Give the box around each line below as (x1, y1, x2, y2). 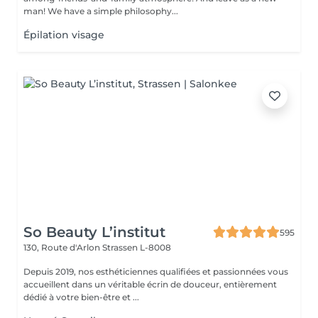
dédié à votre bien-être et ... (23, 292, 139, 302)
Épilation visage (23, 28, 104, 41)
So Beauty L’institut (23, 224, 165, 241)
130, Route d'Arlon (23, 242, 102, 253)
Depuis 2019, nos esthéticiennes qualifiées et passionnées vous (23, 266, 288, 277)
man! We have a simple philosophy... (48, 6, 178, 16)
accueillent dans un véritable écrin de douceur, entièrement (23, 279, 277, 290)
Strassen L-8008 (102, 242, 171, 253)
